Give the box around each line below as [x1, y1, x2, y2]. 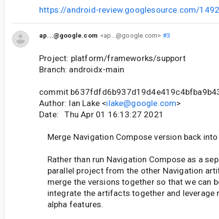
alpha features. [39, 199, 104, 209]
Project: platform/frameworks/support [39, 53, 186, 63]
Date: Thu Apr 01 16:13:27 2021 [39, 109, 164, 119]
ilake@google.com [106, 98, 177, 108]
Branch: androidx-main [39, 64, 124, 74]
